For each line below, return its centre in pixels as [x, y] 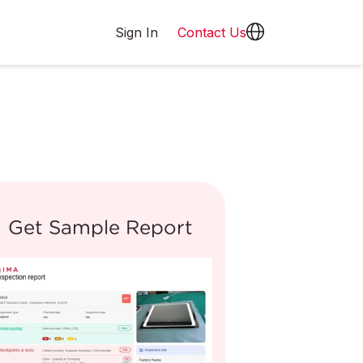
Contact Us [212, 32]
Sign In [137, 32]
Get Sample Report [100, 227]
